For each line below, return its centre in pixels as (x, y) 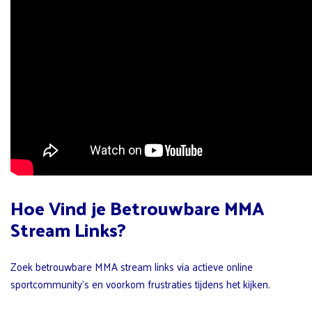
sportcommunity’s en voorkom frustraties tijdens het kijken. (140, 284)
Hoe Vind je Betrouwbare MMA (137, 208)
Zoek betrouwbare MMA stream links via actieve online (132, 267)
